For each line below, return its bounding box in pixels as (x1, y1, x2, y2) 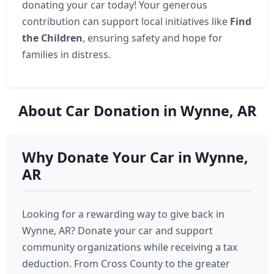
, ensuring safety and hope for (83, 31, 223, 45)
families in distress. (22, 48, 111, 61)
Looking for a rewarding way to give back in (22, 207, 224, 221)
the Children (22, 31, 83, 45)
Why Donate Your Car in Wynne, (22, 147, 248, 167)
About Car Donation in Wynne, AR (18, 101, 256, 120)
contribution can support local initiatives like (22, 15, 230, 28)
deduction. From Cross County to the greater (22, 257, 230, 270)
